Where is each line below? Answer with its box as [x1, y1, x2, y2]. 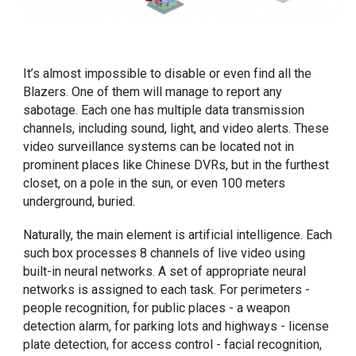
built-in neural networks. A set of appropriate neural [23, 263, 307, 279]
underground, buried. [23, 194, 136, 209]
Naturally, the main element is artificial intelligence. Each [23, 226, 333, 242]
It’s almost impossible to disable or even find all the [23, 66, 312, 81]
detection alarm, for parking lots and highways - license [23, 318, 330, 334]
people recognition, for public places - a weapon [23, 300, 291, 315]
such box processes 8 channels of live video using [23, 245, 306, 261]
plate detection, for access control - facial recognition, [23, 336, 323, 352]
